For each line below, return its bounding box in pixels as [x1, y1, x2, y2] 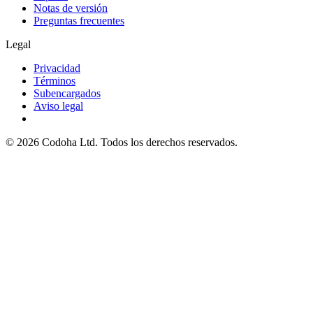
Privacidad [34, 61, 80, 74]
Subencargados [34, 87, 101, 99]
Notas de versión [34, 1, 108, 14]
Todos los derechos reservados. [101, 136, 238, 148]
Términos [34, 74, 75, 87]
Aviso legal [34, 99, 83, 112]
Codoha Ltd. [39, 136, 101, 148]
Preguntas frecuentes [34, 14, 124, 27]
